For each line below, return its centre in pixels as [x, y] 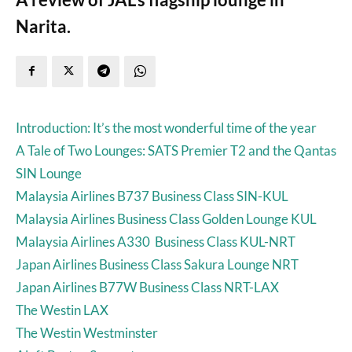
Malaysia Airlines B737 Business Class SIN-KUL [152, 196]
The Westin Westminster [87, 332]
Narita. [43, 26]
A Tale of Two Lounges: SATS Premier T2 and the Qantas [176, 150]
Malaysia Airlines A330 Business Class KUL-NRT [156, 241]
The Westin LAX [62, 310]
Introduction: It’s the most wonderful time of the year [166, 127]
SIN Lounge [49, 173]
